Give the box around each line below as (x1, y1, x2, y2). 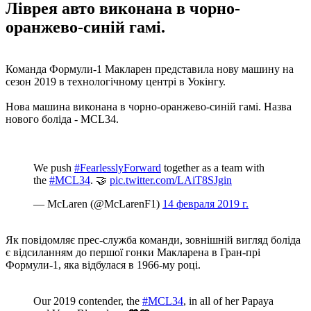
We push (33, 161, 74, 174)
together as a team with (161, 161, 264, 174)
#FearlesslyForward (74, 161, 161, 174)
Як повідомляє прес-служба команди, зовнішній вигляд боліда (6, 233, 301, 246)
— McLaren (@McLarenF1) (33, 197, 162, 210)
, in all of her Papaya (183, 294, 274, 307)
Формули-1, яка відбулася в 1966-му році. (6, 258, 201, 271)
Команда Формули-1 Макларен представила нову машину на (6, 62, 294, 75)
